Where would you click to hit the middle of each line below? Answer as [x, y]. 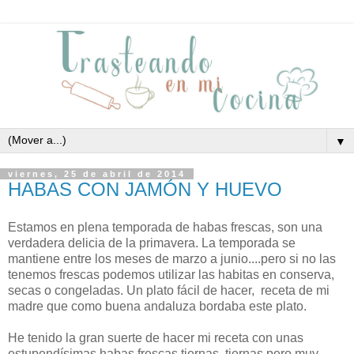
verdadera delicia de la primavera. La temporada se [152, 243]
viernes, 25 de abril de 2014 [97, 174]
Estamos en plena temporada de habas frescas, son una [165, 227]
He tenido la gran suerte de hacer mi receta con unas [156, 337]
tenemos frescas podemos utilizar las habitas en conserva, [171, 274]
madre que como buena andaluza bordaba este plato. [157, 306]
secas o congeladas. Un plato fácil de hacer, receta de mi [169, 290]
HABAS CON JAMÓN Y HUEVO [145, 190]
